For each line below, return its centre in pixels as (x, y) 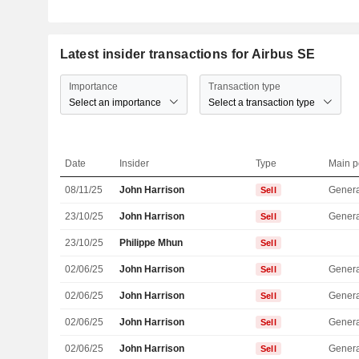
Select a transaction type (261, 102)
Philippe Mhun (151, 243)
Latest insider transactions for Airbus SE (188, 54)
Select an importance (115, 102)
